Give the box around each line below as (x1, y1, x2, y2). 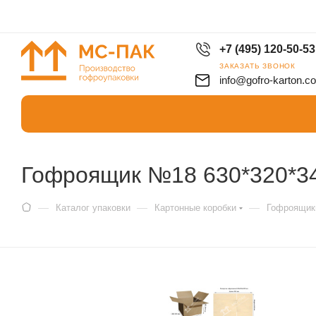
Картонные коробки (154, 202, 236, 213)
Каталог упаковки (56, 202, 130, 213)
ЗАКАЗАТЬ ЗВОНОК (219, 61, 296, 70)
